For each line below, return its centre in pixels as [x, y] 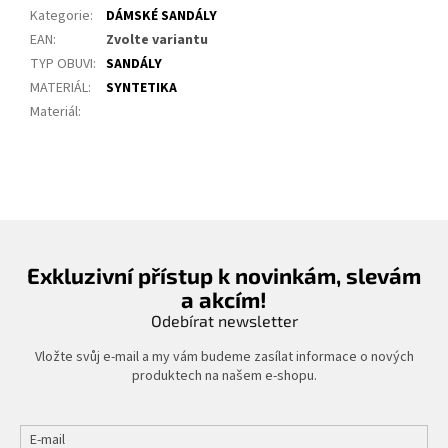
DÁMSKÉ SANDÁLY [161, 15]
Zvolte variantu [157, 39]
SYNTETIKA [141, 87]
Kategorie [60, 15]
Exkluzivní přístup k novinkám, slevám [224, 274]
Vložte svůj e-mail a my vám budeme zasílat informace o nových [224, 356]
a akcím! [224, 298]
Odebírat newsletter [224, 320]
